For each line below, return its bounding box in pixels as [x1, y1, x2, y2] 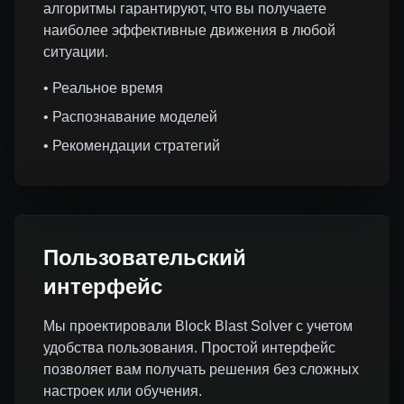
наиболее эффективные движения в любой [43, 23, 335, 38]
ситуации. [43, 44, 108, 60]
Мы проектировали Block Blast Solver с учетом [43, 318, 353, 334]
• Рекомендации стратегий [43, 138, 220, 153]
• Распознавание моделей [43, 109, 217, 124]
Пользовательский [43, 245, 246, 270]
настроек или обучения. [43, 383, 202, 399]
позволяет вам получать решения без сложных [43, 362, 359, 377]
